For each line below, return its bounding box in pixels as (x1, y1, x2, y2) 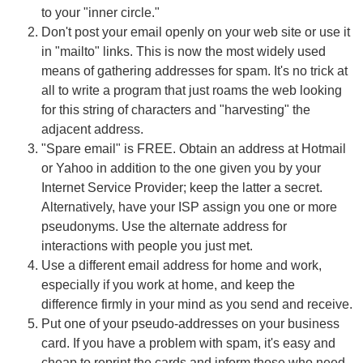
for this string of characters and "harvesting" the (41, 103, 310, 117)
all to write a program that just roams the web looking (41, 83, 342, 97)
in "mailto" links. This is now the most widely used (41, 45, 326, 58)
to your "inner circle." (41, 6, 160, 19)
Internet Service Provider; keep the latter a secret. (41, 181, 322, 194)
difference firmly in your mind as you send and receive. (41, 297, 352, 311)
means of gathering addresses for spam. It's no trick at (41, 64, 348, 78)
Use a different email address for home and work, (41, 258, 322, 272)
